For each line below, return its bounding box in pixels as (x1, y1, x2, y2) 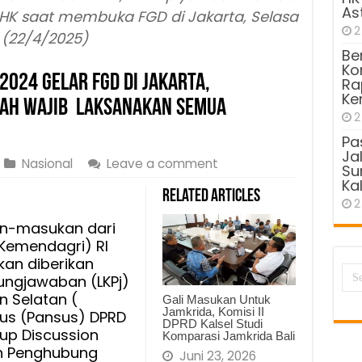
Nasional (21, 155, 73, 173)
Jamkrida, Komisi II (162, 304, 264, 318)
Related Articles (162, 187, 260, 207)
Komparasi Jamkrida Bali (162, 328, 295, 343)
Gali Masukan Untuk (162, 292, 271, 306)
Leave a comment (106, 155, 218, 173)
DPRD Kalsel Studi (162, 316, 263, 330)
